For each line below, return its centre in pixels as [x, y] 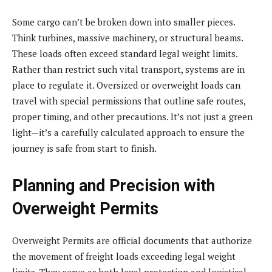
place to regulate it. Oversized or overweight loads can [126, 85]
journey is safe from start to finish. [84, 148]
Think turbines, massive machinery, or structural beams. [127, 37]
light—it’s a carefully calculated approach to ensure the [128, 132]
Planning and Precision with [114, 185]
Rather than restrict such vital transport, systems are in [128, 69]
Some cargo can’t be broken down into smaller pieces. [124, 22]
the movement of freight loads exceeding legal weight [124, 256]
